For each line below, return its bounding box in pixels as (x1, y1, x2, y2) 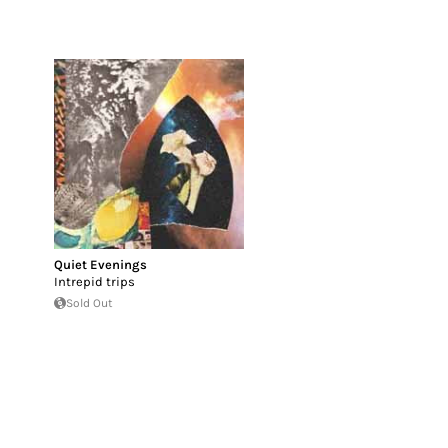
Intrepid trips (54, 273, 135, 289)
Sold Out (66, 295, 113, 310)
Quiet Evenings (54, 256, 147, 272)
